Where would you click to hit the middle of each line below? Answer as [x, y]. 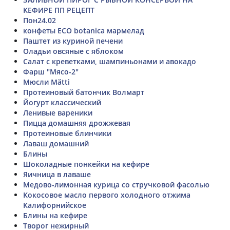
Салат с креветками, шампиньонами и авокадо [110, 61]
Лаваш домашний [56, 143]
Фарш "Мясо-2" [51, 71]
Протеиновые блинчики [67, 133]
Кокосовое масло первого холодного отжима [107, 195]
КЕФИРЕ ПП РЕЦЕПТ [59, 10]
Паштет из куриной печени [73, 41]
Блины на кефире [55, 215]
